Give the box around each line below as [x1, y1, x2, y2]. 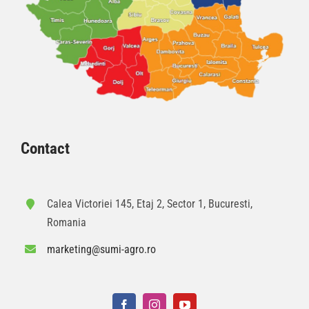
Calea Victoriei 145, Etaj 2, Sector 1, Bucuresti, [47, 197, 253, 211]
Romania [47, 216, 87, 230]
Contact [21, 139, 70, 159]
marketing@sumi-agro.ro [47, 242, 157, 256]
